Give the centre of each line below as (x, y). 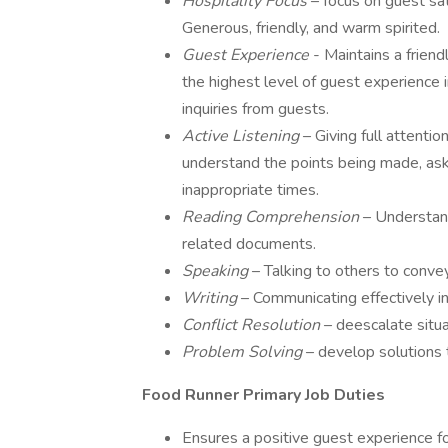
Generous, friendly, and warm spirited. (311, 28)
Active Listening (242, 136)
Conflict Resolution (253, 325)
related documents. (249, 244)
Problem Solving (244, 352)
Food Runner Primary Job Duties (263, 395)
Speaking (217, 271)
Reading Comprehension (272, 217)
